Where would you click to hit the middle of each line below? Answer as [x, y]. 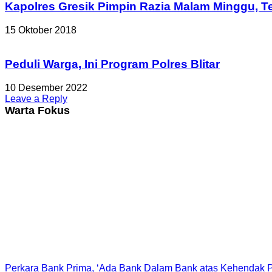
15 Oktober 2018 [41, 30]
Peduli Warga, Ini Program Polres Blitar [112, 64]
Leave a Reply [36, 99]
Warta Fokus [37, 110]
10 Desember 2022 [46, 88]
